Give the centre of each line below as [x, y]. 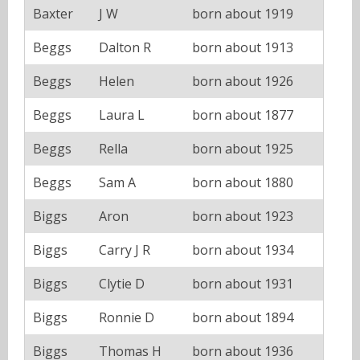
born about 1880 [243, 182]
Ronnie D [127, 317]
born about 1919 [243, 13]
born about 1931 [243, 283]
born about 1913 [243, 47]
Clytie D [122, 283]
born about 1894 [243, 317]
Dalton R [125, 47]
